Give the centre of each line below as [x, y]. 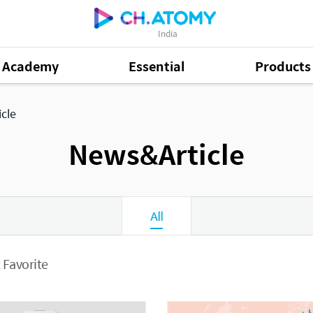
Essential [156, 66]
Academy [30, 66]
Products [283, 66]
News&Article [156, 154]
